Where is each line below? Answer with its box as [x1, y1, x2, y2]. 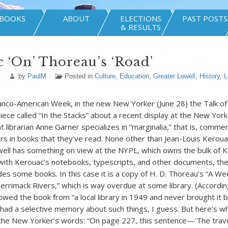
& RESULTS [120, 22, 161, 32]
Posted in [64, 72, 95, 80]
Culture [94, 72, 116, 80]
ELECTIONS [120, 13, 161, 23]
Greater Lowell [153, 72, 195, 80]
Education [119, 72, 149, 80]
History [199, 72, 220, 80]
